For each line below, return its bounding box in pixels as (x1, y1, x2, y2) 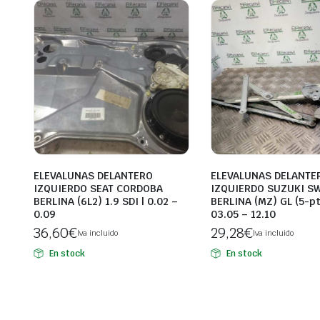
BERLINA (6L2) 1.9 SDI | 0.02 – (34, 195, 178, 209)
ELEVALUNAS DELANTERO (34, 169, 153, 183)
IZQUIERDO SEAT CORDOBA (34, 182, 163, 196)
